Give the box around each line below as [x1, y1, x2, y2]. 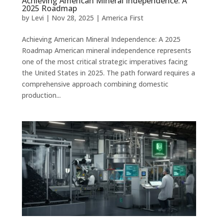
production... [21, 90, 61, 100]
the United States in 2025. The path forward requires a [21, 68, 195, 77]
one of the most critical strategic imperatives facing [21, 56, 188, 66]
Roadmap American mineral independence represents [21, 45, 191, 55]
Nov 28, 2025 [51, 13, 94, 22]
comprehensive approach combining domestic [21, 79, 168, 89]
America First [101, 13, 144, 22]
